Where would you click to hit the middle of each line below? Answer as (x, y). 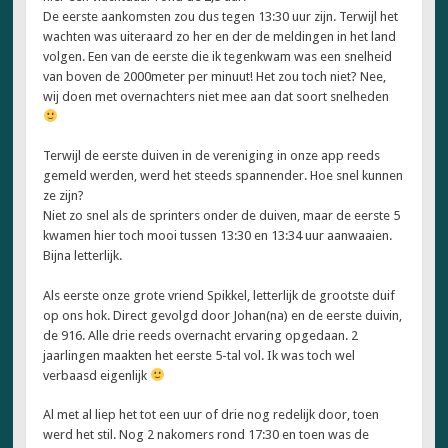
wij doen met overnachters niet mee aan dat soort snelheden (216, 96)
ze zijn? (64, 196)
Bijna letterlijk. (83, 256)
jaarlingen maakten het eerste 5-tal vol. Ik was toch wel (199, 355)
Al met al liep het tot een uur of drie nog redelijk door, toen (211, 415)
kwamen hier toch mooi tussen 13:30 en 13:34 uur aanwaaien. (218, 236)
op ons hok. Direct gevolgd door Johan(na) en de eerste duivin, (223, 315)
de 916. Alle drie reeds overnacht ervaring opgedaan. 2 (201, 335)
